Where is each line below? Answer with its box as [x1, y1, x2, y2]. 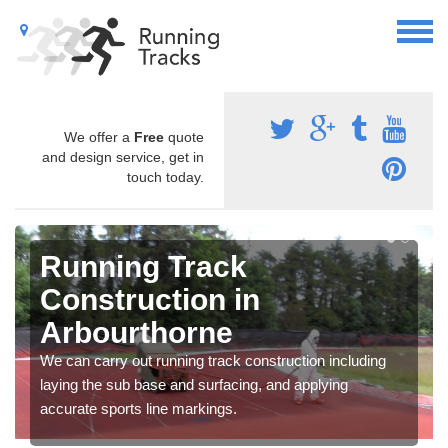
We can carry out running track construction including [40, 351, 386, 369]
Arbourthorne [40, 315, 233, 349]
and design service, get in [42, 148, 204, 165]
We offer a [64, 128, 134, 145]
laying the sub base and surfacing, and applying [40, 375, 348, 393]
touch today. [127, 168, 204, 185]
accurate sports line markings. [40, 399, 237, 417]
